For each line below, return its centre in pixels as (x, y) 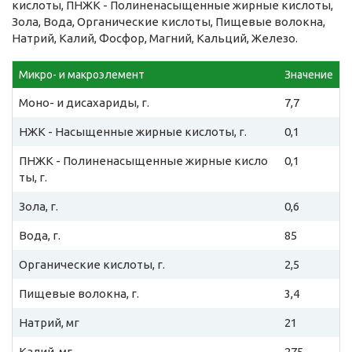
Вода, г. (40, 236)
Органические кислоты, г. (92, 265)
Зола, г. (38, 207)
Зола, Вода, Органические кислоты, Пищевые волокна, (169, 22)
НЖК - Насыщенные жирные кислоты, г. (133, 132)
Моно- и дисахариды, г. (84, 103)
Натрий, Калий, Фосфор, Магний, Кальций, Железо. (155, 38)
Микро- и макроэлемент (82, 75)
